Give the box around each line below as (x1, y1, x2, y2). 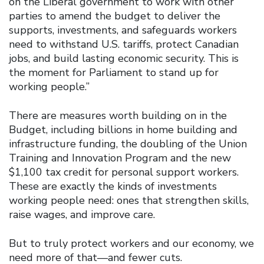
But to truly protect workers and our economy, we (9, 236, 254, 250)
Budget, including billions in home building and (9, 122, 237, 137)
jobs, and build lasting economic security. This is (9, 51, 239, 65)
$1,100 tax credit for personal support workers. (9, 164, 239, 179)
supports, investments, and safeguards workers (9, 22, 237, 37)
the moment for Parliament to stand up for (9, 65, 219, 80)
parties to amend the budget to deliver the (9, 8, 220, 23)
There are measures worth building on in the (9, 108, 227, 123)
